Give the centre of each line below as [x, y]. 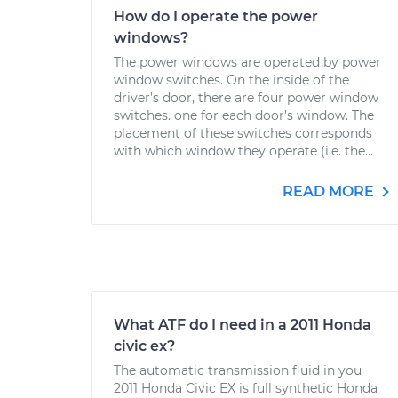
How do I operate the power [216, 16]
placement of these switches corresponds [243, 133]
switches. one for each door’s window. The [244, 115]
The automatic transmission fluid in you [238, 370]
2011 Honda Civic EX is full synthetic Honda [246, 388]
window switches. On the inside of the [231, 80]
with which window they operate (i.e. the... [243, 151]
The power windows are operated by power [247, 62]
